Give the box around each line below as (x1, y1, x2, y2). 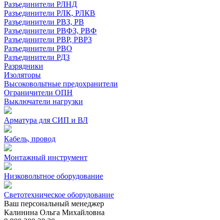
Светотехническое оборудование (4, 191, 114, 199)
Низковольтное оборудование (4, 172, 103, 180)
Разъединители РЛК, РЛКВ (4, 9, 95, 17)
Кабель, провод (4, 135, 55, 143)
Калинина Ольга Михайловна (4, 208, 105, 217)
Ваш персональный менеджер (4, 199, 104, 208)
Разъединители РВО (4, 44, 72, 53)
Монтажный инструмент (4, 153, 87, 162)
